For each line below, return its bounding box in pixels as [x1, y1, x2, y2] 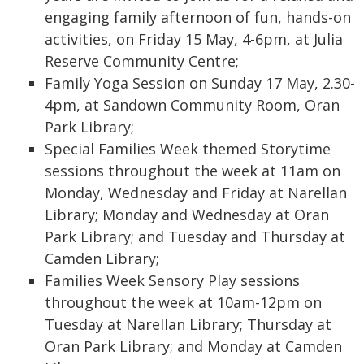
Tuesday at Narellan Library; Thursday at [45, 314, 331, 334]
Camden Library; [45, 248, 159, 268]
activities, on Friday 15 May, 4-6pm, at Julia [45, 28, 343, 49]
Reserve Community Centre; [45, 50, 239, 71]
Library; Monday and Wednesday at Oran [45, 204, 329, 224]
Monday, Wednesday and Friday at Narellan [45, 182, 347, 202]
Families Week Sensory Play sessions [45, 270, 300, 290]
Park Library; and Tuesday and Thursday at [45, 226, 345, 246]
